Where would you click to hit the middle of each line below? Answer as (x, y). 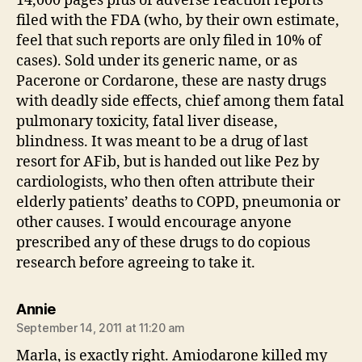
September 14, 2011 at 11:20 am (101, 328)
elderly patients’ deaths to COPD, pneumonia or (178, 202)
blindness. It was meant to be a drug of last (162, 142)
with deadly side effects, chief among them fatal (180, 101)
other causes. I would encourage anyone (154, 223)
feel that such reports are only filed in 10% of (169, 41)
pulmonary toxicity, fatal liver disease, (147, 122)
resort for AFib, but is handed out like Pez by (168, 162)
